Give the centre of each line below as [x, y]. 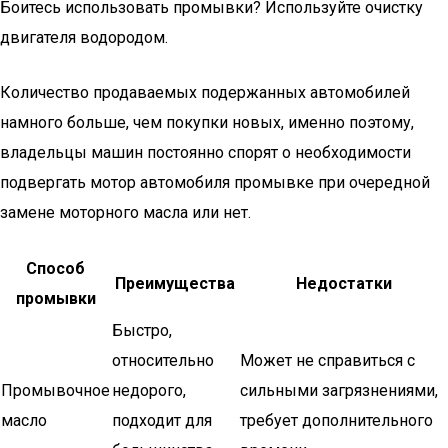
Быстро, [142, 330]
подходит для [162, 420]
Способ [55, 268]
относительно [163, 360]
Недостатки [343, 283]
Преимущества [175, 283]
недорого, [149, 390]
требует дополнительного [336, 420]
